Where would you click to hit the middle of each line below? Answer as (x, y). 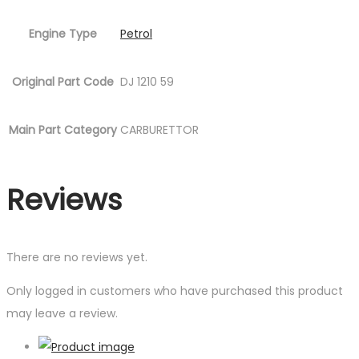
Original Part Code (63, 82)
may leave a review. (62, 313)
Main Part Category (63, 130)
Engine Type (63, 34)
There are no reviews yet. (77, 257)
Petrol (136, 34)
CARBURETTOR (159, 130)
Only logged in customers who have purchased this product (175, 290)
